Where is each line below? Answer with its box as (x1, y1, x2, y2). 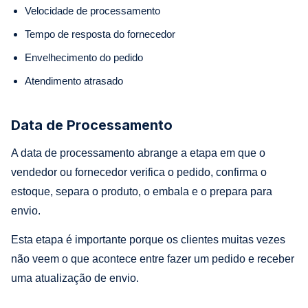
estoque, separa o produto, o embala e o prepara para (11, 185, 272, 197)
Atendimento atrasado (25, 74, 123, 87)
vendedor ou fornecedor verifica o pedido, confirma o (11, 166, 267, 178)
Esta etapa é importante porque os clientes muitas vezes (11, 233, 285, 245)
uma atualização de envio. (11, 272, 139, 284)
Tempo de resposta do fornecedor (25, 27, 175, 40)
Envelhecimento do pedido (25, 51, 143, 63)
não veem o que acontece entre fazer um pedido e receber (11, 252, 294, 265)
